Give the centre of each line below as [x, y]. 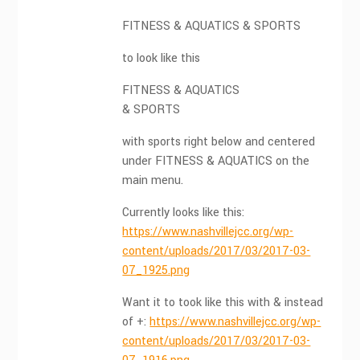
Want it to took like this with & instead [223, 303]
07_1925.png [156, 270]
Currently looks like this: [184, 213]
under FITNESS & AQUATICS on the [216, 161]
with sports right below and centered [219, 142]
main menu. [153, 180]
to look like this [162, 58]
